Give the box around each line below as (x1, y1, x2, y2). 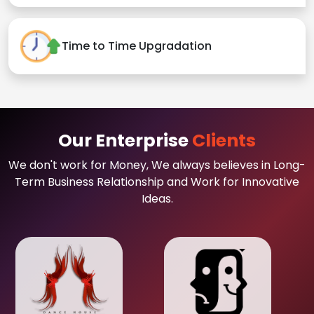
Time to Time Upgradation (62, 38, 212, 55)
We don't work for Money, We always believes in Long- (8, 156, 306, 173)
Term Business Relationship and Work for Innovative (15, 173, 299, 190)
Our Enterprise (58, 128, 192, 153)
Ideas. (141, 190, 173, 207)
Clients (192, 128, 256, 153)
